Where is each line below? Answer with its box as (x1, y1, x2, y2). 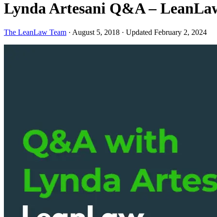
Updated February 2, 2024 (126, 28, 207, 36)
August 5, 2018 (72, 28, 122, 36)
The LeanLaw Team (4, 28, 66, 36)
